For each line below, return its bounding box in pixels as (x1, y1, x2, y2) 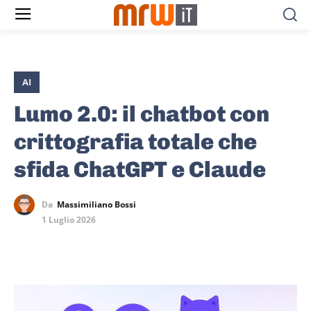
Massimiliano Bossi (57, 199, 136, 211)
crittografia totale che (14, 128, 257, 155)
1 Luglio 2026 (42, 214, 96, 226)
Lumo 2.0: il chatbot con (14, 101, 269, 128)
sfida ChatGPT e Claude (14, 156, 266, 183)
